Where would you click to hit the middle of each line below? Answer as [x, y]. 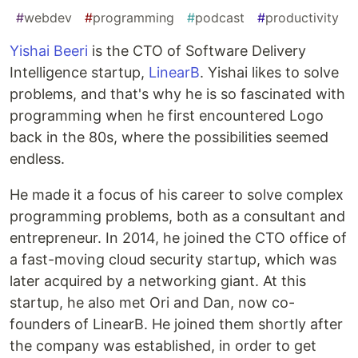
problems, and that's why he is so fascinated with [177, 94]
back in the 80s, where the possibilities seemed [169, 137]
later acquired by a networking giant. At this [158, 281]
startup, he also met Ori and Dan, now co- [152, 303]
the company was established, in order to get [163, 346]
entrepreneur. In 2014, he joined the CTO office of [178, 238]
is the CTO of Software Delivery [197, 51]
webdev [48, 18]
